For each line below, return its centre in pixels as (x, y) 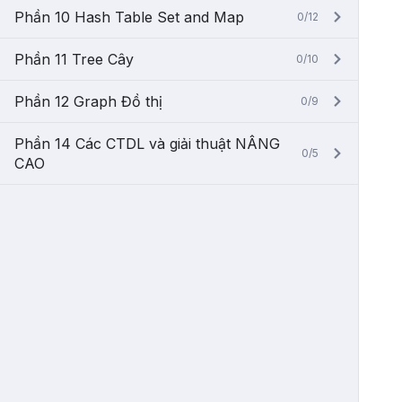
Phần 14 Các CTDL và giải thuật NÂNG (147, 144)
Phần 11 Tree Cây (74, 59)
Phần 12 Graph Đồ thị (88, 101)
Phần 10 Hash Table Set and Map (129, 17)
